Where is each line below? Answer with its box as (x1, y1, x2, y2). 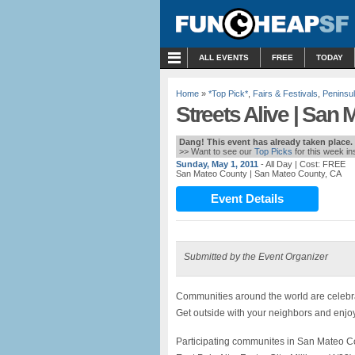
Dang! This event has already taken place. (179, 137, 353, 147)
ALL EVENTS (199, 53, 249, 62)
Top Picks (254, 147, 292, 156)
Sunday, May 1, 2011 (176, 159, 258, 169)
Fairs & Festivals (253, 89, 318, 98)
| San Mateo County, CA (250, 169, 342, 178)
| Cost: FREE (292, 159, 345, 169)
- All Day (261, 159, 292, 169)
